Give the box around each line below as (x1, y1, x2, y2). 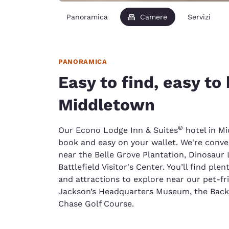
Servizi (188, 12, 211, 21)
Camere (140, 12, 167, 21)
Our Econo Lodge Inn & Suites (58, 125, 178, 135)
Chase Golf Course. (58, 198, 134, 209)
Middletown (58, 95, 155, 114)
